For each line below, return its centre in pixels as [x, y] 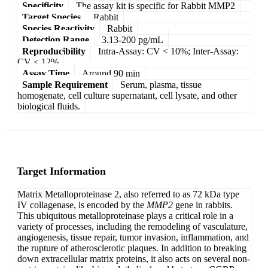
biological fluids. [49, 106]
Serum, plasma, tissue [161, 84]
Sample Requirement [65, 84]
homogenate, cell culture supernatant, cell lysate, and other [127, 95]
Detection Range [56, 39]
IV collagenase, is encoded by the [82, 205]
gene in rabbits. [203, 205]
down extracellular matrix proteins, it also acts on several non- [134, 259]
